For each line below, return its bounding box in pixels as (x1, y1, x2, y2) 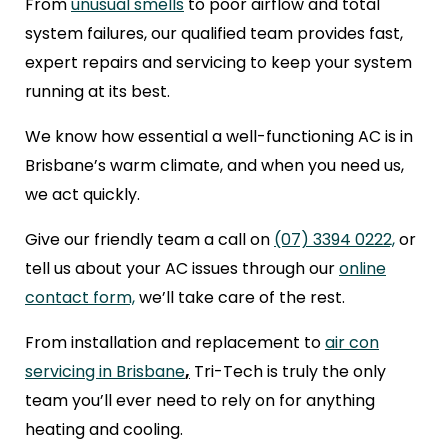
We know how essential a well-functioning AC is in (25, 125, 413, 149)
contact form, (25, 286, 135, 310)
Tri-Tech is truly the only (190, 360, 386, 384)
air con (325, 331, 379, 355)
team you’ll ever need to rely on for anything (25, 389, 375, 413)
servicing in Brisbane (25, 360, 185, 384)
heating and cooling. (25, 418, 183, 442)
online (339, 257, 386, 281)
